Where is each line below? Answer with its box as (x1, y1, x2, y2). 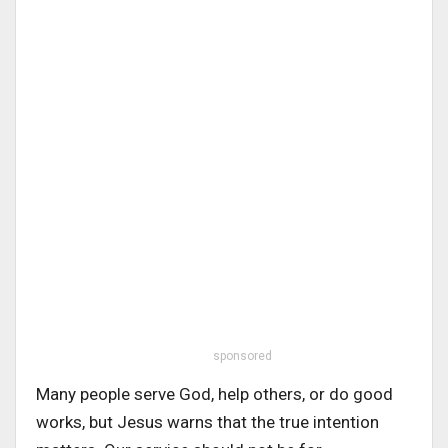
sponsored (212, 348, 272, 363)
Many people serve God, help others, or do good (36, 383, 393, 404)
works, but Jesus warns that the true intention (36, 411, 379, 432)
